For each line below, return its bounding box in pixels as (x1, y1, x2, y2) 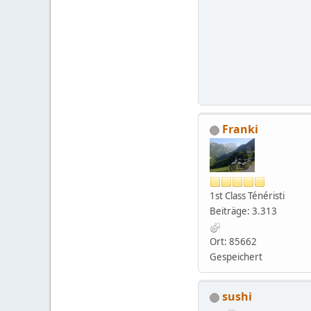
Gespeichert (210, 251, 262, 264)
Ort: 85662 (210, 235, 257, 249)
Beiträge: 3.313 (210, 205, 277, 218)
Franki (222, 121, 258, 137)
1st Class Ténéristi (210, 190, 285, 203)
